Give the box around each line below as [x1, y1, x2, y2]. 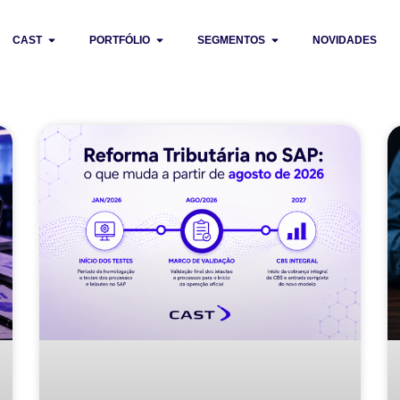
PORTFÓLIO [88, 34, 150, 46]
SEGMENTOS [196, 34, 265, 46]
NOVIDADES [312, 34, 377, 46]
